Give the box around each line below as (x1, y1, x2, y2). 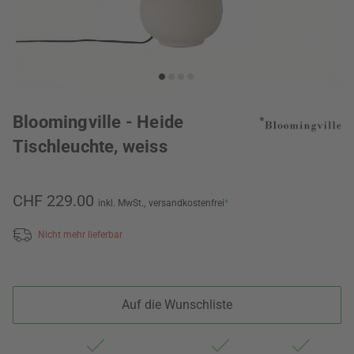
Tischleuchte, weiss (13, 137, 168, 156)
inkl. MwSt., (98, 198, 145, 209)
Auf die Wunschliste (122, 296, 232, 312)
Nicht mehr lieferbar (38, 228, 122, 240)
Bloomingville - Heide (13, 112, 184, 132)
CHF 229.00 (13, 191, 94, 210)
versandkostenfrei (149, 198, 224, 209)
